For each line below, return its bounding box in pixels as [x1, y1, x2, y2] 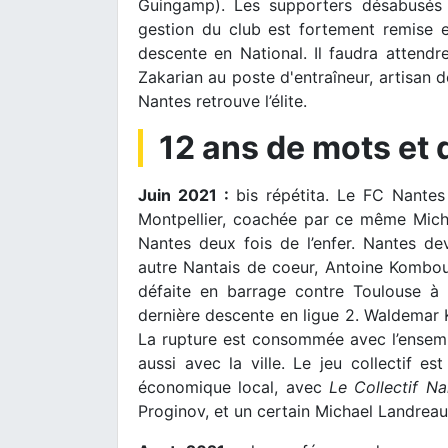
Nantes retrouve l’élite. [138, 90, 307, 111]
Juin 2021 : [138, 184, 229, 205]
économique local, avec [138, 376, 330, 397]
